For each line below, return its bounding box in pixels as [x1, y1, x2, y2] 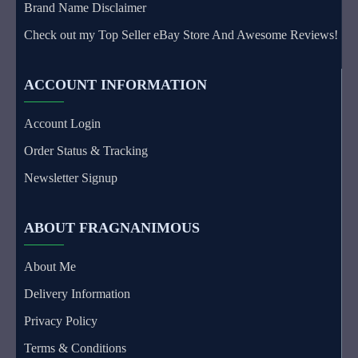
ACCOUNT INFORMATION [24, 77, 207, 93]
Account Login [24, 117, 101, 130]
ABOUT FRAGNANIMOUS [24, 220, 200, 236]
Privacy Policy [24, 314, 97, 328]
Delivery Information [24, 287, 130, 300]
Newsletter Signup [24, 171, 117, 185]
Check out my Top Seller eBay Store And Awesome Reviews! [24, 28, 338, 42]
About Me [24, 260, 76, 273]
